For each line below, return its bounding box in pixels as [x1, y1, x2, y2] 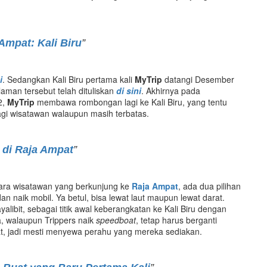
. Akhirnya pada [141, 84, 200, 97]
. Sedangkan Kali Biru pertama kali [2, 73, 135, 85]
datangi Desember [164, 73, 234, 85]
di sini [116, 84, 141, 97]
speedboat [96, 213, 136, 226]
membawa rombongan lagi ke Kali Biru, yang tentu [35, 95, 227, 108]
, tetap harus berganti [136, 213, 217, 226]
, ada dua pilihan [178, 179, 241, 192]
